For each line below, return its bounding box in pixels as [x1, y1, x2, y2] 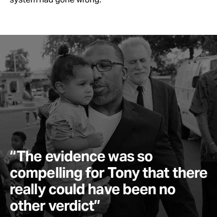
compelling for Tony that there [10, 163, 208, 182]
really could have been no [10, 179, 176, 198]
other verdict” [10, 196, 101, 215]
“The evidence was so [10, 146, 153, 165]
